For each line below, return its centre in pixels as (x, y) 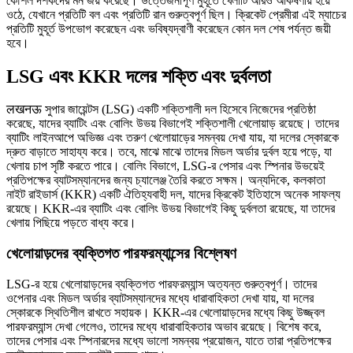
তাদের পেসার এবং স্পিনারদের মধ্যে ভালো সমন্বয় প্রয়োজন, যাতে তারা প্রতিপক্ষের (169, 340)
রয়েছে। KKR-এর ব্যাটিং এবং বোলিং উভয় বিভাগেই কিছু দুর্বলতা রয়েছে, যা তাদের (171, 209)
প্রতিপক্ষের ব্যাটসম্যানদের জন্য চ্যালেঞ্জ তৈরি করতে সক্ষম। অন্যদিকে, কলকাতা (166, 180)
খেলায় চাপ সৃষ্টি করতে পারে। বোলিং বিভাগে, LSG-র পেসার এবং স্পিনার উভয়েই (165, 166)
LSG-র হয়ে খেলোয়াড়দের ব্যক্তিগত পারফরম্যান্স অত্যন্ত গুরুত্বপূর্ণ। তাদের (162, 284)
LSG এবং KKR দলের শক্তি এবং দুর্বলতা (139, 76)
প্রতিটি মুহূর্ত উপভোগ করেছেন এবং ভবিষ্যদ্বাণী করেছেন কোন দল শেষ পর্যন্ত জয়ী (169, 28)
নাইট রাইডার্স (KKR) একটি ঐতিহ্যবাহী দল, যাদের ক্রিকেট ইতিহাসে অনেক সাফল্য (173, 195)
